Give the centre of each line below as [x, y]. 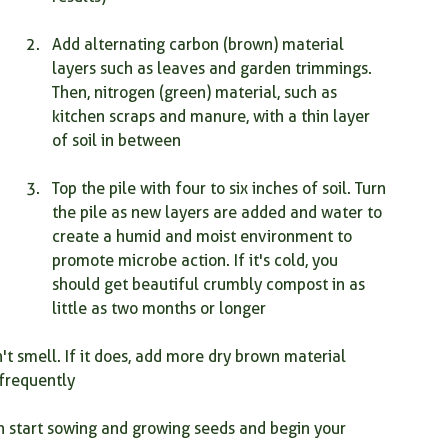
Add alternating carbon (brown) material [200, 44]
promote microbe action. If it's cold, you [197, 260]
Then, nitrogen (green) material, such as [196, 92]
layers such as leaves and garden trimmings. [214, 68]
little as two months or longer [159, 308]
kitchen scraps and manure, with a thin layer [213, 116]
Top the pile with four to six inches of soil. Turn [221, 188]
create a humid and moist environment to [204, 236]
